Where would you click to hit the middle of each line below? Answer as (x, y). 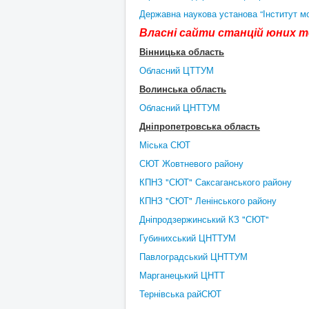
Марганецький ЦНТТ (182, 275)
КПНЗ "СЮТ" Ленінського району (208, 200)
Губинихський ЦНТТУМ (188, 238)
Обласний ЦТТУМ (177, 70)
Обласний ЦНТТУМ (180, 107)
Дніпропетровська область (200, 126)
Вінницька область (182, 51)
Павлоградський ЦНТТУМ (193, 256)
